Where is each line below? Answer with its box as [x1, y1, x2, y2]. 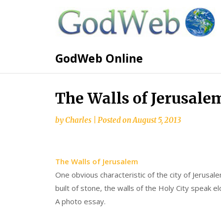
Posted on [98, 115, 133, 125]
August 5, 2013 [133, 115, 181, 125]
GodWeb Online [55, 50, 143, 66]
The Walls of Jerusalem [55, 156, 138, 166]
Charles [65, 115, 91, 125]
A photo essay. [55, 196, 106, 206]
